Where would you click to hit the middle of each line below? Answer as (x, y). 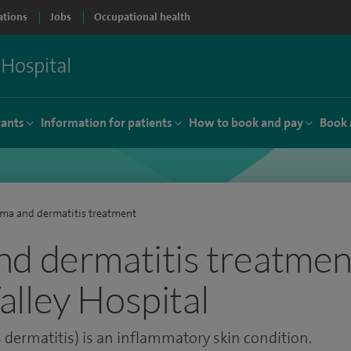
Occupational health (142, 17)
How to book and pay (246, 123)
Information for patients (107, 123)
